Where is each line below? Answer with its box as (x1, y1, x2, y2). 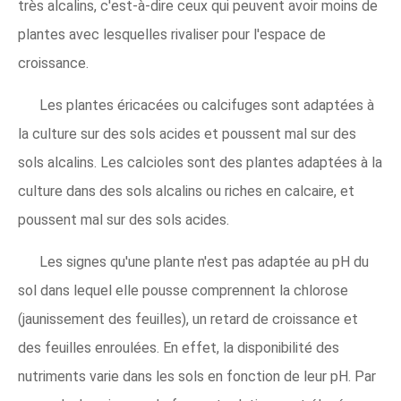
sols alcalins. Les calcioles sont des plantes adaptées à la (18, 154, 382, 171)
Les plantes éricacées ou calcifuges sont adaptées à (39, 97, 374, 114)
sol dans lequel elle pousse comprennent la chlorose (18, 282, 348, 299)
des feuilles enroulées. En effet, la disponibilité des (18, 339, 339, 356)
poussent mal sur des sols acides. (18, 211, 229, 228)
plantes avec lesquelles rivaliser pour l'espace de (18, 26, 326, 43)
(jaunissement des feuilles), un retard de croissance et (18, 311, 358, 328)
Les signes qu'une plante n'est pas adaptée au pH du (39, 253, 369, 270)
